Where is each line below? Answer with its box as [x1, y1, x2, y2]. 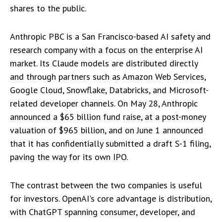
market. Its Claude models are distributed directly [10, 57, 198, 69]
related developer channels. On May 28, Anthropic [10, 98, 198, 109]
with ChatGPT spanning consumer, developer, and [10, 206, 195, 218]
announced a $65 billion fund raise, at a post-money [10, 111, 206, 122]
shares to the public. [10, 2, 86, 14]
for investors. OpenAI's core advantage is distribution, [10, 193, 212, 204]
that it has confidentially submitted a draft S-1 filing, [10, 138, 211, 149]
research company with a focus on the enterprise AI [10, 44, 203, 55]
